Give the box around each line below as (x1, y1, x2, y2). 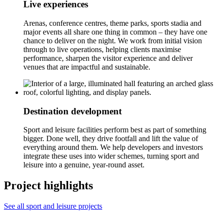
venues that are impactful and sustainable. (23, 62, 150, 71)
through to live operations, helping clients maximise (23, 45, 181, 54)
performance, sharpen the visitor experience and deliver (23, 54, 193, 62)
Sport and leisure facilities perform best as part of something (23, 126, 206, 134)
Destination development (23, 106, 122, 116)
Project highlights (4, 179, 93, 192)
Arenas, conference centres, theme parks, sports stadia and (23, 18, 201, 27)
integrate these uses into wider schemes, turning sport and (23, 152, 199, 161)
